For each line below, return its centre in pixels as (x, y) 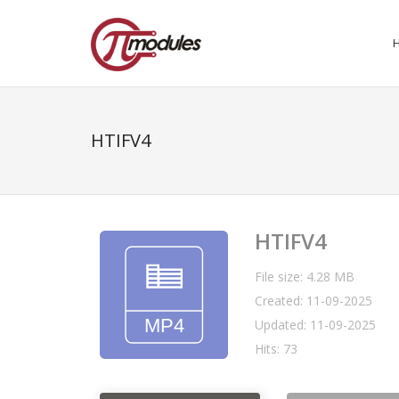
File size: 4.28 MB (305, 277)
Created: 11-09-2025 (313, 301)
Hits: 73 (276, 349)
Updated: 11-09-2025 (315, 325)
